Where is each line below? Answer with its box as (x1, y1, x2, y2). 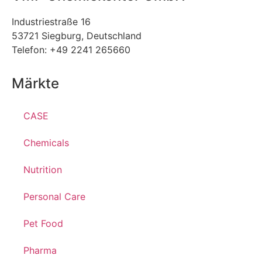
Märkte (12, 75, 59, 92)
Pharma (23, 244, 57, 257)
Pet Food (23, 218, 63, 230)
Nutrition (23, 164, 62, 176)
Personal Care (23, 191, 85, 203)
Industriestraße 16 (12, 16, 91, 27)
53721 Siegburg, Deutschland (12, 30, 142, 42)
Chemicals (23, 137, 69, 149)
